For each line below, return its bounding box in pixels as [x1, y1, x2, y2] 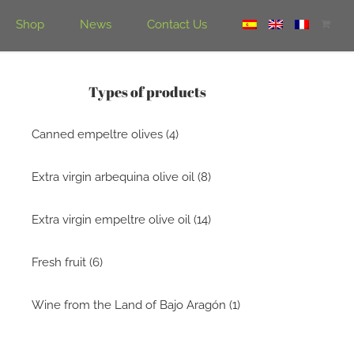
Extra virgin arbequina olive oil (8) [31, 170, 211, 184]
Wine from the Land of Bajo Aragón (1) [31, 298, 240, 312]
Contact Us [147, 17, 207, 32]
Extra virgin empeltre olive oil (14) [31, 213, 211, 227]
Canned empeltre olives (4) [31, 127, 179, 141]
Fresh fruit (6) [31, 255, 103, 269]
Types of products [88, 82, 207, 101]
